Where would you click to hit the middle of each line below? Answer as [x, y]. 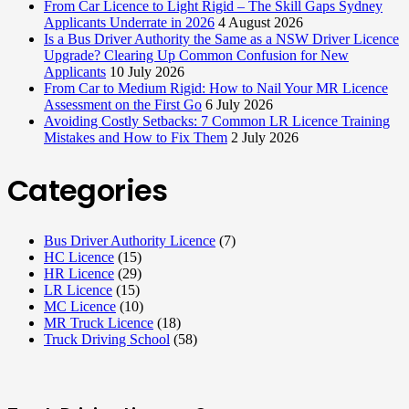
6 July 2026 [239, 105]
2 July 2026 [265, 138]
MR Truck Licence [99, 322]
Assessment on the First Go [123, 105]
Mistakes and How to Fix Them [136, 138]
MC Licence [80, 306]
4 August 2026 [261, 23]
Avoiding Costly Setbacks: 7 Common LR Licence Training [217, 121]
